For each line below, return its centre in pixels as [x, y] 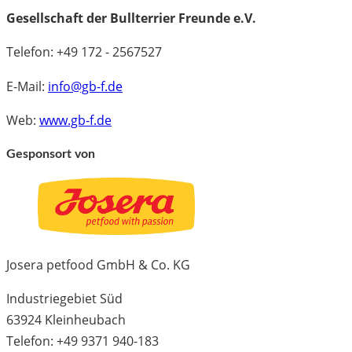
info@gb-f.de [85, 86]
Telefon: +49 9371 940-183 [82, 341]
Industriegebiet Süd [64, 299]
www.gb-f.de [75, 120]
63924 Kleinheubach [66, 320]
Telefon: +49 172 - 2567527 [84, 52]
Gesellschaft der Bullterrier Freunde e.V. [131, 18]
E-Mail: [27, 86]
